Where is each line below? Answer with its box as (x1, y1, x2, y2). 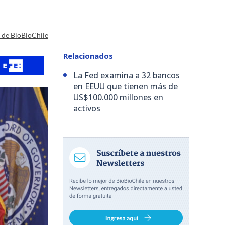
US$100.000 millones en (73, 91, 163, 103)
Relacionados (63, 50, 113, 61)
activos (73, 102, 100, 114)
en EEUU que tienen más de (73, 80, 178, 92)
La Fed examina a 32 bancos (73, 69, 180, 81)
